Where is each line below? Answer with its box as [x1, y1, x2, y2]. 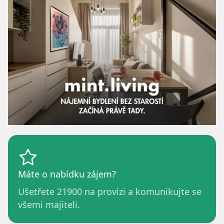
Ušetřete [18, 185, 57, 198]
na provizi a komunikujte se [82, 185, 201, 198]
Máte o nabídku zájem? [18, 168, 116, 180]
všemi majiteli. [18, 198, 80, 211]
